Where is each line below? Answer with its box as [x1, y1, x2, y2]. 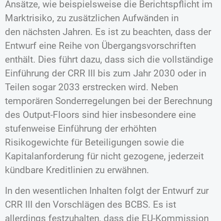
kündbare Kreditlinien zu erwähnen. [5, 164, 151, 176]
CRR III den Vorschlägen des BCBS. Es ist [5, 199, 176, 211]
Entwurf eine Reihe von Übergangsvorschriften [5, 39, 196, 51]
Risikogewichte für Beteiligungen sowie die [5, 136, 184, 148]
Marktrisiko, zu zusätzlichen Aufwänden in [5, 12, 179, 24]
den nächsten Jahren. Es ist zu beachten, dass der [5, 26, 211, 37]
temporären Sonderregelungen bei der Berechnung [5, 95, 213, 107]
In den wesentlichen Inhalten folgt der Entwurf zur [5, 185, 209, 197]
